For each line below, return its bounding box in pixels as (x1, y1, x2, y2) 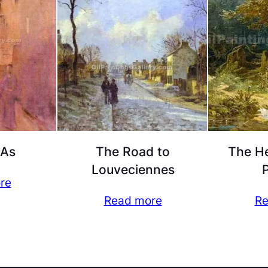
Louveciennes (91, 162, 175, 178)
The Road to (96, 144, 170, 160)
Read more (103, 193, 162, 208)
